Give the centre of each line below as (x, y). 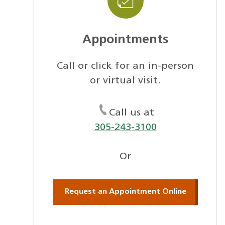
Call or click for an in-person (126, 66)
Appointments (126, 40)
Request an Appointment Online (125, 192)
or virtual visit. (126, 81)
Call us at (131, 113)
